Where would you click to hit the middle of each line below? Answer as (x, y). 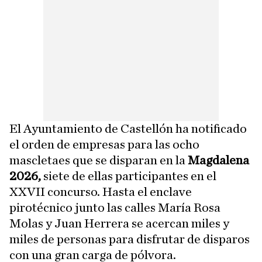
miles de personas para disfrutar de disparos (130, 239)
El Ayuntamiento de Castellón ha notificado (128, 129)
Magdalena (218, 160)
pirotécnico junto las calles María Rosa (115, 208)
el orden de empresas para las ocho (104, 144)
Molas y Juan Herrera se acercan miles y (119, 223)
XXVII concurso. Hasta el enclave (101, 192)
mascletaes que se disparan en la (99, 160)
